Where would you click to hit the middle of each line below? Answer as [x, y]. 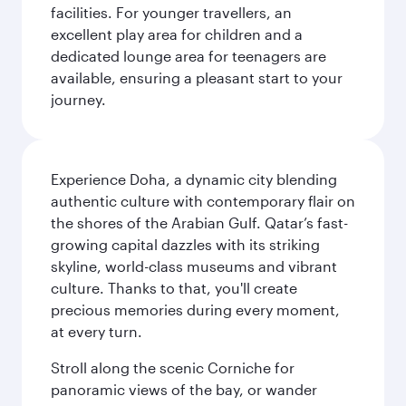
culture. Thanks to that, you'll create [174, 288]
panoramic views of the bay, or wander [184, 389]
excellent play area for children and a [177, 34]
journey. [78, 99]
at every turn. [97, 331]
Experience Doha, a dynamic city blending [194, 179]
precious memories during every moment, [195, 309]
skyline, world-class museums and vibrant [194, 266]
